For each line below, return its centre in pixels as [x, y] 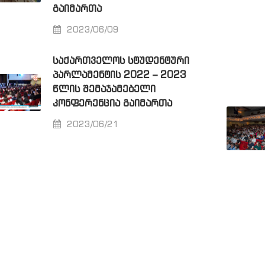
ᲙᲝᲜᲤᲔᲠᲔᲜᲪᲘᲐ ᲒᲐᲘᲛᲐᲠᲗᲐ [112, 104]
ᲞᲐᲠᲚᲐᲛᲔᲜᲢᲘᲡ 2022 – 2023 [119, 75]
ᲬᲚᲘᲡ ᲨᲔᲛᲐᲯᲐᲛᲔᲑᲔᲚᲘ [104, 89]
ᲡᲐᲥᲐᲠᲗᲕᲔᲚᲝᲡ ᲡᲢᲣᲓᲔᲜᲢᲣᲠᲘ [121, 61]
